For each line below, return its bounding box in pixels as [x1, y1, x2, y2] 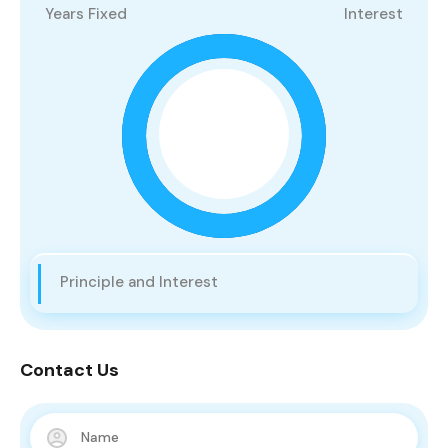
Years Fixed [45, 4, 127, 25]
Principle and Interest [60, 272, 218, 293]
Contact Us [20, 358, 119, 383]
